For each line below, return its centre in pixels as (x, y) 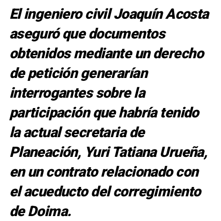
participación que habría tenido (104, 113)
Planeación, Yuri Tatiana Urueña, (108, 152)
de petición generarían (78, 73)
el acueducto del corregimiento (105, 192)
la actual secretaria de (77, 132)
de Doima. (40, 211)
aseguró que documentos (87, 34)
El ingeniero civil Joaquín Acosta (109, 14)
